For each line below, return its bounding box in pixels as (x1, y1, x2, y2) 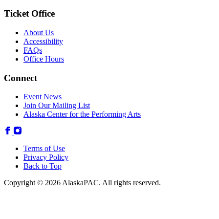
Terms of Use (23, 144, 65, 153)
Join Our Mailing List (23, 101, 90, 110)
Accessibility (23, 37, 63, 45)
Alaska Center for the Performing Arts (23, 110, 141, 119)
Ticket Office (4, 8, 55, 19)
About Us (23, 28, 54, 37)
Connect (4, 72, 37, 83)
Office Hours (23, 54, 64, 63)
